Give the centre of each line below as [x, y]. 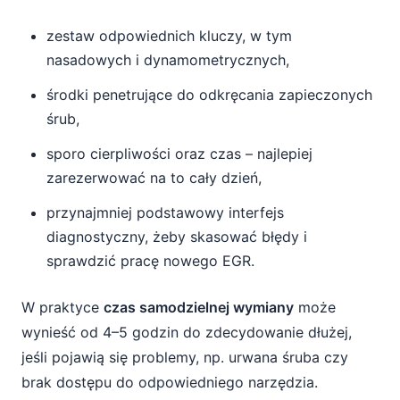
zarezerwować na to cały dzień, [154, 178]
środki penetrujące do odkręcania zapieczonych [209, 95]
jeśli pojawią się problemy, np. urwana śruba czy [185, 357]
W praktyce [62, 307]
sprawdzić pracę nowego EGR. [150, 261]
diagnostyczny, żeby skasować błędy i [177, 237]
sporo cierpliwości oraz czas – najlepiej [179, 154]
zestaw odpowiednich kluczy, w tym [169, 36]
